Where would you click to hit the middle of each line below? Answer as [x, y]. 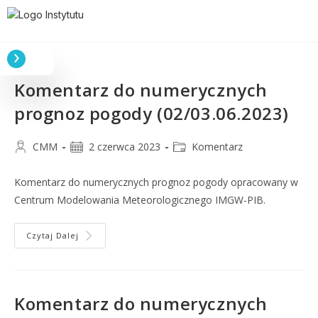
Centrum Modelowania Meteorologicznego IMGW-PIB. [140, 200]
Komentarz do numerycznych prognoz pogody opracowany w [156, 182]
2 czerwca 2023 [125, 147]
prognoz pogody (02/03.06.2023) [152, 113]
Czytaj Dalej [53, 235]
